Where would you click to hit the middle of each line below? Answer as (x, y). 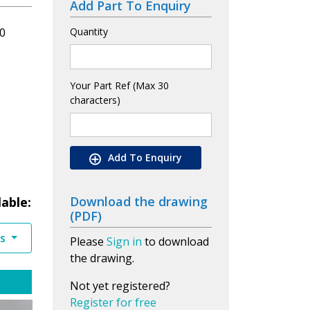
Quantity (89, 31)
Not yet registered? (120, 286)
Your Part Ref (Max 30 (119, 85)
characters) (95, 100)
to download (175, 242)
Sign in (124, 242)
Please (88, 242)
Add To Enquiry (145, 158)
